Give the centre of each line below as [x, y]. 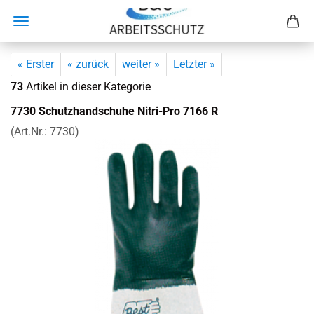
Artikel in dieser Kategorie [87, 87]
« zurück [88, 64]
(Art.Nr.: [30, 131]
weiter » [141, 64]
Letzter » [194, 64]
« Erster [36, 64]
